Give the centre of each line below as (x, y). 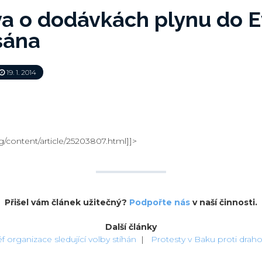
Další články (131, 227)
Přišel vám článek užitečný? (67, 203)
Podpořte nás (160, 203)
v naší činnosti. (224, 203)
